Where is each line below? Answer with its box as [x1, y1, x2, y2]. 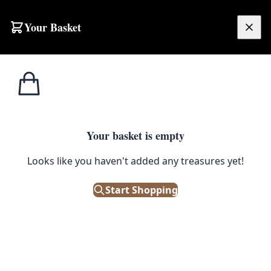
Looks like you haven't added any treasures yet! [27, 154, 244, 168]
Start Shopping [105, 183, 178, 197]
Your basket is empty [87, 127, 184, 143]
